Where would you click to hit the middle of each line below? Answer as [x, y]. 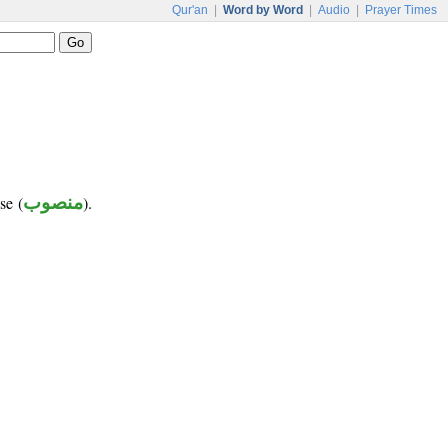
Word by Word [263, 10]
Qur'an [190, 10]
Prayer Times [401, 10]
